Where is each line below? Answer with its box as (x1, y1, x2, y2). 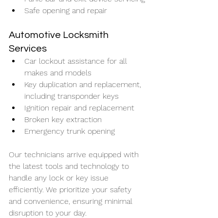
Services (9, 43, 47, 54)
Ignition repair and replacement (24, 103, 134, 112)
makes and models (24, 68, 91, 77)
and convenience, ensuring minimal (9, 196, 135, 206)
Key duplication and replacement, (24, 79, 144, 89)
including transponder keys (24, 91, 119, 101)
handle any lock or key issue (9, 173, 111, 182)
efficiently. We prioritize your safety (9, 184, 134, 194)
